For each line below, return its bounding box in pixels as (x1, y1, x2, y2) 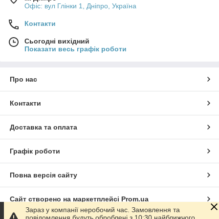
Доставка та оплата (10, 123, 77, 131)
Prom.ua (121, 195, 149, 203)
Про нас (10, 75, 37, 83)
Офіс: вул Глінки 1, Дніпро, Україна (24, 1, 136, 10)
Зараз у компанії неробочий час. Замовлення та (25, 206, 180, 214)
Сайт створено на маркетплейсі (10, 195, 121, 203)
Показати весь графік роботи (24, 44, 127, 53)
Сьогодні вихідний (24, 37, 89, 45)
